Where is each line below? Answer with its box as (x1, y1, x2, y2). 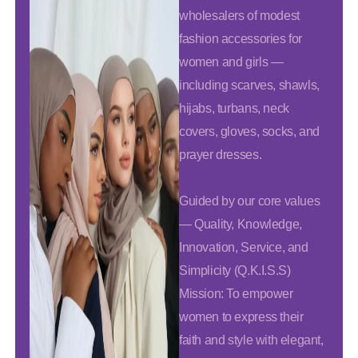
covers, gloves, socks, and (179, 125, 320, 139)
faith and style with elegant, (179, 333, 324, 348)
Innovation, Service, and (179, 241, 308, 255)
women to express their (179, 310, 304, 324)
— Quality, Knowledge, (179, 217, 302, 232)
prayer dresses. (179, 148, 262, 162)
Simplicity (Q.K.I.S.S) (179, 264, 291, 278)
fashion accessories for (179, 32, 303, 46)
